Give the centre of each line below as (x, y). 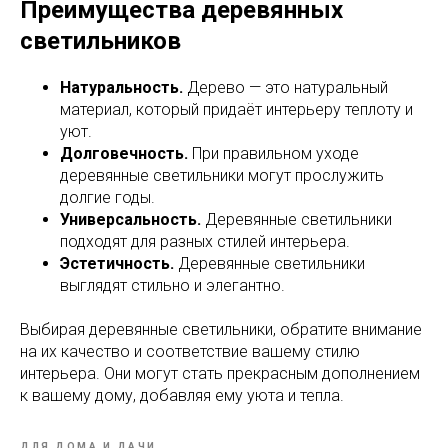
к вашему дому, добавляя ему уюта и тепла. (182, 395)
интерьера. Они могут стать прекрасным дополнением (220, 373)
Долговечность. (124, 153)
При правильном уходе (273, 153)
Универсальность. (130, 219)
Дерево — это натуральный (285, 87)
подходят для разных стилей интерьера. (205, 241)
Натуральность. (121, 87)
